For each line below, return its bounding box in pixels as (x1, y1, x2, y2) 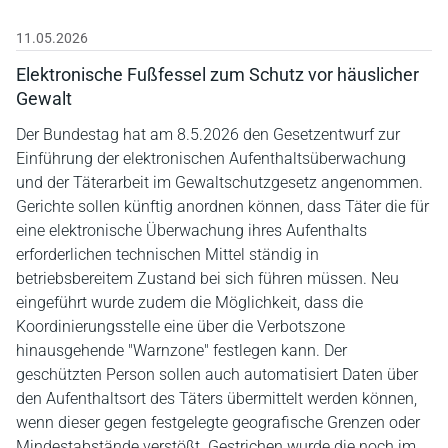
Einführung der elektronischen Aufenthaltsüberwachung (16, 148, 406, 168)
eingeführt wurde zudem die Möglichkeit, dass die (16, 292, 363, 312)
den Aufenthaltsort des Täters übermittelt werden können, (16, 388, 417, 408)
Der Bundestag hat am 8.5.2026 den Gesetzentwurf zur (16, 124, 400, 144)
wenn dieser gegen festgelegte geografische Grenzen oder (16, 412, 420, 432)
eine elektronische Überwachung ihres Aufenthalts (16, 220, 367, 240)
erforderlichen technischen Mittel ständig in (16, 244, 319, 264)
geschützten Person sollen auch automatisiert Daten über (16, 364, 418, 384)
